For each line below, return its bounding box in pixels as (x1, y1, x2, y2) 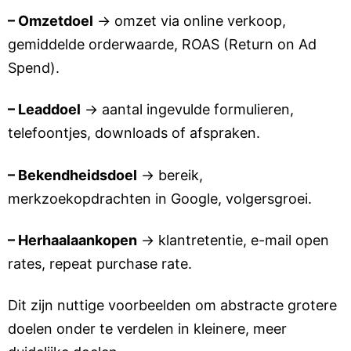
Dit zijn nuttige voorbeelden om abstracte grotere (8, 297, 337, 314)
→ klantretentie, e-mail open (137, 231, 329, 248)
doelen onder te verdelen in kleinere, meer (8, 320, 287, 338)
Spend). (8, 59, 60, 76)
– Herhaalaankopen (8, 231, 137, 248)
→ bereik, (137, 166, 203, 183)
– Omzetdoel (8, 12, 93, 29)
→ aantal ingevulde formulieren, (81, 101, 294, 118)
